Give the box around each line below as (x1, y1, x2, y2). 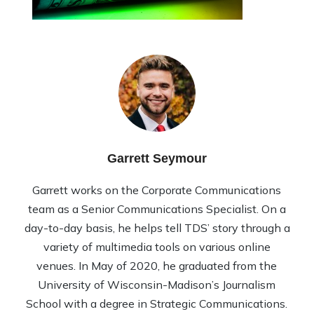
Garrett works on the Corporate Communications (32, 183, 282, 198)
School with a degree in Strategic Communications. (26, 296, 288, 311)
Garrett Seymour (107, 151, 207, 166)
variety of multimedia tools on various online (43, 240, 271, 254)
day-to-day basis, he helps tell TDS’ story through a (24, 221, 290, 235)
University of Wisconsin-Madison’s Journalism (38, 278, 276, 292)
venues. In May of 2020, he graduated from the (36, 259, 278, 273)
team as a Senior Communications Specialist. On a (27, 202, 286, 217)
